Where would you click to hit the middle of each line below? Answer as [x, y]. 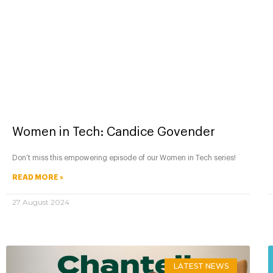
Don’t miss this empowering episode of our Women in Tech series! [124, 158]
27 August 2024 [41, 202]
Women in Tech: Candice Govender [114, 132]
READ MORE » [38, 177]
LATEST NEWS [201, 266]
